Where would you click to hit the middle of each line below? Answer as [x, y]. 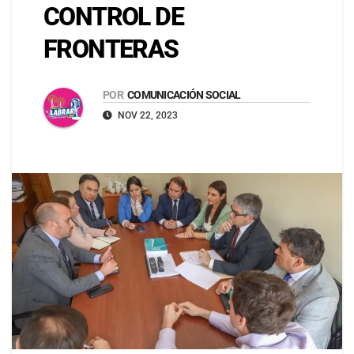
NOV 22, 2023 [147, 116]
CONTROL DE [113, 17]
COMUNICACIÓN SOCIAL [184, 95]
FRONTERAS [111, 49]
